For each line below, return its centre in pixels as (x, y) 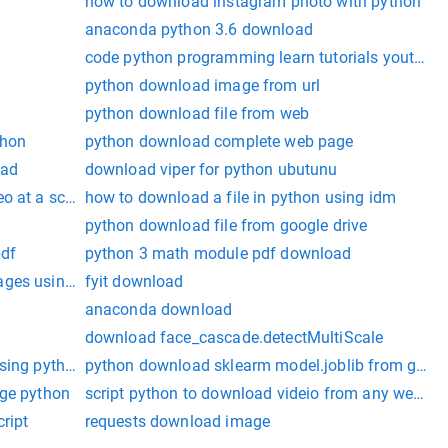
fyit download (134, 282)
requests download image (177, 422)
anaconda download (158, 310)
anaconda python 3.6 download (198, 30)
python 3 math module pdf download (218, 254)
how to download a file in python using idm (240, 198)
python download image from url (202, 86)
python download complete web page (219, 142)
